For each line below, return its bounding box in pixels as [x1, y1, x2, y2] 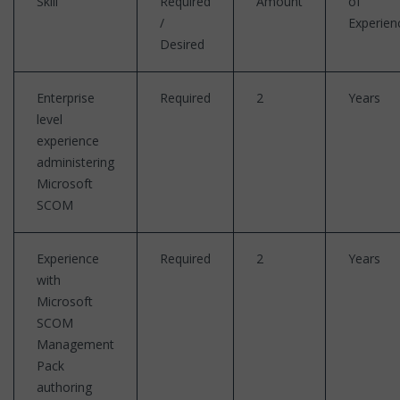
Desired [160, 35, 204, 53]
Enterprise [37, 88, 95, 106]
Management [37, 335, 114, 353]
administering [37, 153, 114, 171]
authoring [37, 378, 92, 396]
